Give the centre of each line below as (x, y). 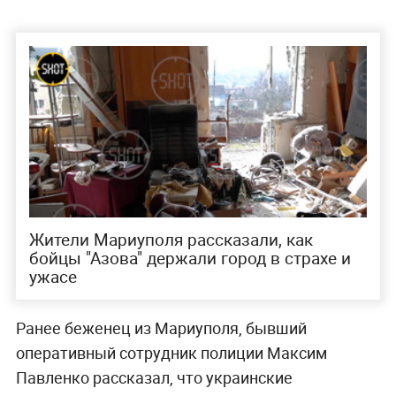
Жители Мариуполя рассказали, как (171, 239)
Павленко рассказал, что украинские (154, 377)
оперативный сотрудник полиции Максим (171, 352)
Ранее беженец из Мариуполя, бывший (161, 327)
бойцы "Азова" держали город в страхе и (190, 258)
